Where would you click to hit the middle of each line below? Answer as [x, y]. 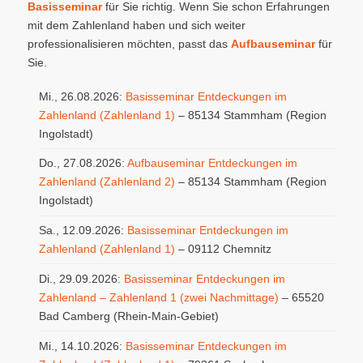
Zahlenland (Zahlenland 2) [107, 182]
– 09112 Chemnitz [223, 249]
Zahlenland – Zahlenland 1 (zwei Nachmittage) [158, 297]
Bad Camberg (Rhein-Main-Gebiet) [128, 316]
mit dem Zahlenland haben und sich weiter [136, 26]
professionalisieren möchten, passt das [129, 44]
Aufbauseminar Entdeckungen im [212, 163]
